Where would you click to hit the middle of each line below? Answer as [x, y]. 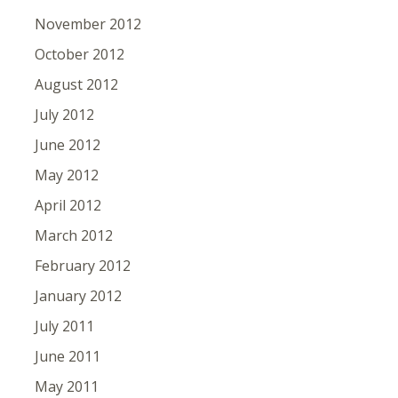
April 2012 [68, 205]
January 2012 [78, 296]
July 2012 [64, 115]
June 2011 [67, 356]
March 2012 [73, 235]
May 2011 [66, 386]
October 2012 [79, 54]
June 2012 [67, 145]
